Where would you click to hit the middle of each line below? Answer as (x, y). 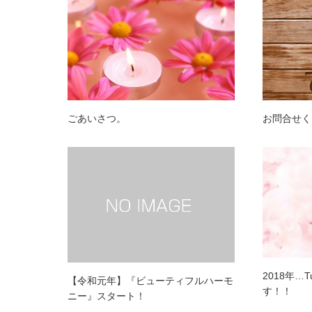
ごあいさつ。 (97, 118)
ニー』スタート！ (107, 296)
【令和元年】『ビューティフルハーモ (150, 281)
